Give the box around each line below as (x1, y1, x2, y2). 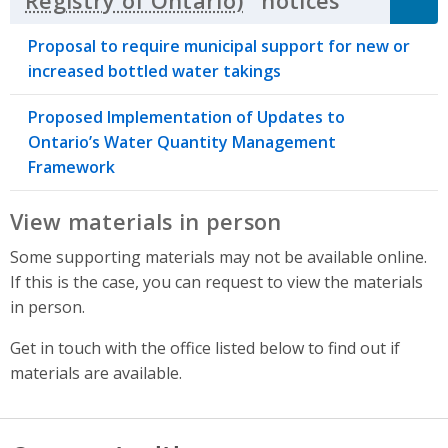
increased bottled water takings (28, 59, 281, 82)
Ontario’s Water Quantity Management (28, 130, 336, 153)
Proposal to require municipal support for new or (28, 34, 410, 57)
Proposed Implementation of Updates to (28, 105, 345, 128)
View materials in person (10, 206, 282, 236)
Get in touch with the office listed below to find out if (10, 336, 400, 359)
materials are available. (10, 361, 182, 384)
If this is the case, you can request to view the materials (10, 270, 423, 293)
